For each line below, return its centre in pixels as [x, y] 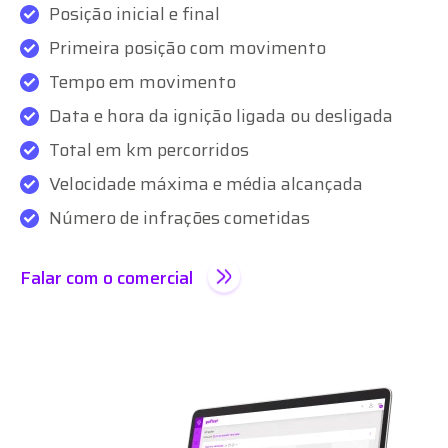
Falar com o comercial [106, 277]
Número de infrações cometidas [179, 217]
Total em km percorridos [149, 149]
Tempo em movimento [142, 81]
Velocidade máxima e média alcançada [206, 183]
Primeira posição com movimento [187, 47]
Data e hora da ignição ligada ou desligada [221, 115]
